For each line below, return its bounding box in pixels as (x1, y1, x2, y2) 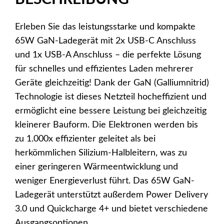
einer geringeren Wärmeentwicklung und (15, 162, 178, 171)
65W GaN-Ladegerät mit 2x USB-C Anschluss (15, 36, 196, 45)
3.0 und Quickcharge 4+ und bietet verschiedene (15, 204, 208, 213)
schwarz (14, 101, 47, 110)
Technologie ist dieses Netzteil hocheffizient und (15, 92, 206, 101)
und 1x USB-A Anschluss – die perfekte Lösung (15, 50, 201, 59)
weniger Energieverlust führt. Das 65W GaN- (15, 176, 194, 185)
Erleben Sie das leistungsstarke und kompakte (15, 22, 195, 31)
